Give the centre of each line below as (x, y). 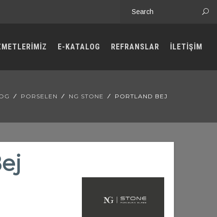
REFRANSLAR (135, 47)
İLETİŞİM (186, 47)
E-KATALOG (79, 47)
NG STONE (86, 96)
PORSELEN (39, 96)
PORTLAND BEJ (141, 96)
